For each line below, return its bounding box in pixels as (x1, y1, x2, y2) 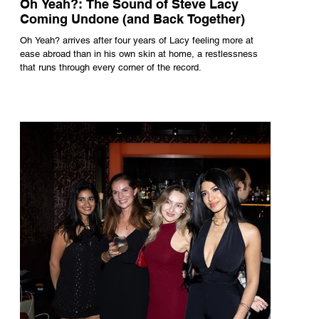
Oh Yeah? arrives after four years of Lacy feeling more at (20, 35, 253, 46)
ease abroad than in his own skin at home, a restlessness (20, 48, 258, 59)
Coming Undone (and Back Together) (20, 11, 245, 26)
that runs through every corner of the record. (20, 62, 202, 73)
